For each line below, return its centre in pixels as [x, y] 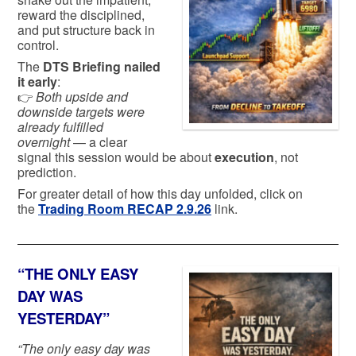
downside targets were [81, 111]
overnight [44, 141]
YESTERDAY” [64, 319]
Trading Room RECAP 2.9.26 [125, 208]
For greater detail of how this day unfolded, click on [160, 193]
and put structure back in [86, 29]
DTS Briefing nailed [102, 66]
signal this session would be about [116, 157]
